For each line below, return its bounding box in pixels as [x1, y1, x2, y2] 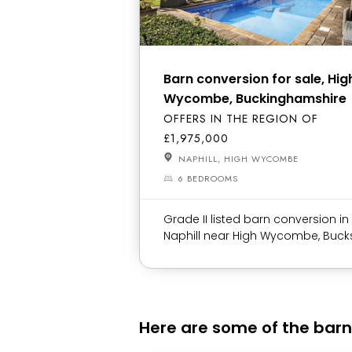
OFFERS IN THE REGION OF [163, 111, 318, 126]
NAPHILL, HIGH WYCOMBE [175, 152, 299, 165]
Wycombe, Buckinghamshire [163, 90, 346, 108]
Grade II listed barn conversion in [163, 211, 349, 227]
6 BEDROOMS [178, 172, 238, 185]
